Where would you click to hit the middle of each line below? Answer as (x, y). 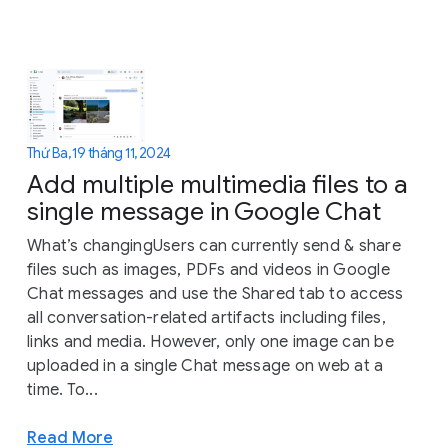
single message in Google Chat (204, 212)
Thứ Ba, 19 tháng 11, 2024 (99, 152)
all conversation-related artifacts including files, (206, 318)
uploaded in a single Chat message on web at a (205, 366)
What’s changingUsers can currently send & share (214, 246)
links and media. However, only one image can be (210, 342)
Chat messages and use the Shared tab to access (215, 294)
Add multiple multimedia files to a (217, 185)
